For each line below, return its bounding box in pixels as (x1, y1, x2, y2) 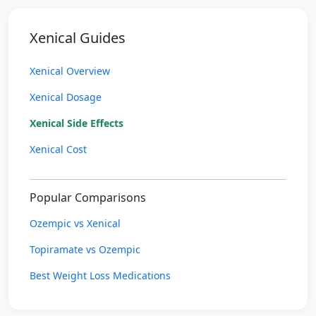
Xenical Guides (30, 28, 126, 47)
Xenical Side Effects (30, 116, 123, 130)
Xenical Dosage (30, 90, 102, 104)
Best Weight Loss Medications (30, 269, 171, 282)
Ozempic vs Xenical (30, 217, 121, 230)
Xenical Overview (30, 64, 110, 78)
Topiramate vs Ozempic (30, 243, 140, 256)
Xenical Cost (30, 142, 87, 156)
